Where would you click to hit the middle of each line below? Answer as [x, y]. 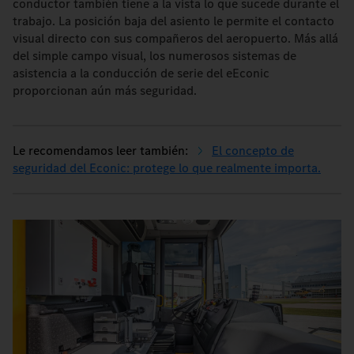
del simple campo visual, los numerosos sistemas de [154, 56]
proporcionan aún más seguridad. [105, 90]
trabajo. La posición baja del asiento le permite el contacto [173, 21]
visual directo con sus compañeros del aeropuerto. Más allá [175, 38]
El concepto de [253, 151]
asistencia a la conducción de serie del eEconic [141, 73]
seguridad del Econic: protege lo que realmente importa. [167, 168]
